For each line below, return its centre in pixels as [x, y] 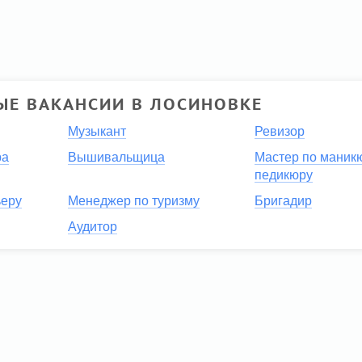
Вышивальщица [116, 157]
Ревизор [279, 131]
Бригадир [283, 200]
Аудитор [92, 226]
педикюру [283, 175]
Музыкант [97, 131]
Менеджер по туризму [133, 200]
